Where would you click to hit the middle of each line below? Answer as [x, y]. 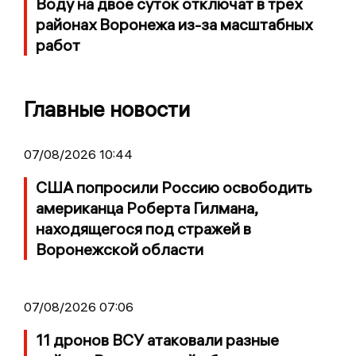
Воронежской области [120, 249]
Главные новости [107, 109]
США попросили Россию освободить [174, 187]
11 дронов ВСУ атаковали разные [157, 339]
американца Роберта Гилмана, [147, 207]
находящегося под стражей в [143, 228]
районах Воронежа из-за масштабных [174, 24]
